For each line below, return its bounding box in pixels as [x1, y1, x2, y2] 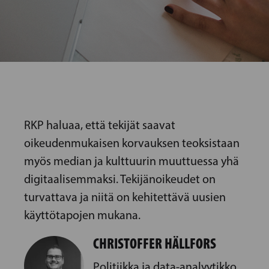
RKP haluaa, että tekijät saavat [24, 118, 175, 132]
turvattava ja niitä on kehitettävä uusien [24, 190, 226, 204]
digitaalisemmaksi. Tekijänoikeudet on [24, 172, 216, 186]
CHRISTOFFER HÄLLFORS [93, 235, 216, 252]
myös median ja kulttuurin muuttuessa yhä [24, 154, 239, 168]
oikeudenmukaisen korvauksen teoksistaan [24, 136, 240, 150]
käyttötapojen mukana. [24, 208, 141, 222]
